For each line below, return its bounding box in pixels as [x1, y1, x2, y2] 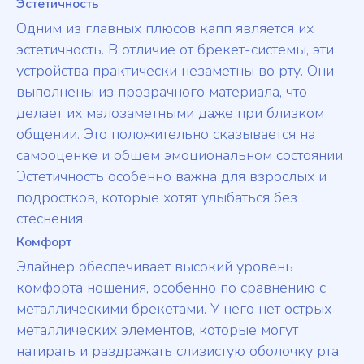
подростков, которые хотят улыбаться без [16, 188, 297, 208]
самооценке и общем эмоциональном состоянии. [16, 145, 345, 166]
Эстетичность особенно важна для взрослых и [16, 167, 327, 187]
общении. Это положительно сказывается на [16, 124, 315, 145]
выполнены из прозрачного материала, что [16, 82, 307, 102]
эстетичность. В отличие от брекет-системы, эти [16, 40, 334, 60]
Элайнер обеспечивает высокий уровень [16, 257, 293, 277]
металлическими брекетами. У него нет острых [16, 299, 331, 319]
